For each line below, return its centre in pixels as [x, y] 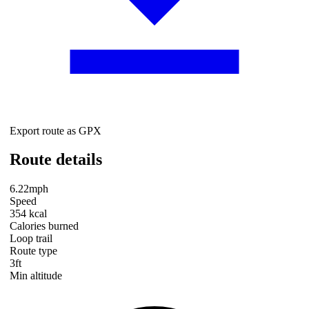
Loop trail [31, 239]
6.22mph [29, 189]
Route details [56, 160]
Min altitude [36, 276]
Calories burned [44, 226]
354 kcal [28, 214]
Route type [33, 251]
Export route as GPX [56, 130]
